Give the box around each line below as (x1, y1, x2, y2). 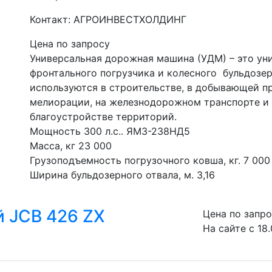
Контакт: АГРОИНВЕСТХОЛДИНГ (30, 13, 186, 25)
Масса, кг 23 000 (30, 140, 112, 152)
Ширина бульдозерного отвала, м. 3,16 (30, 169, 215, 181)
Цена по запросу (30, 38, 110, 50)
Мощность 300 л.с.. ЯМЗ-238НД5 (30, 125, 190, 137)
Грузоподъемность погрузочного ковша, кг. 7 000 (30, 154, 270, 166)
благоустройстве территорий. (30, 110, 177, 123)
